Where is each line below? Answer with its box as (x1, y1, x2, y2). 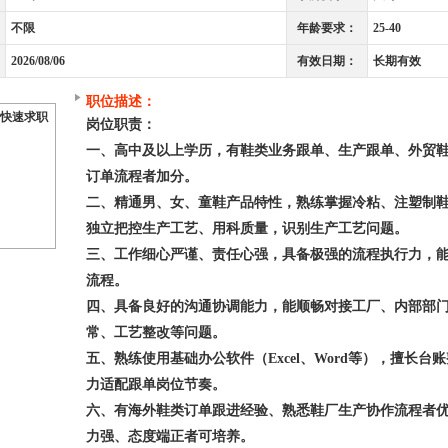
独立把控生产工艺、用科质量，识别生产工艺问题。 (86, 221, 408, 236)
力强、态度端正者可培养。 (86, 429, 254, 444)
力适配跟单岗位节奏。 (86, 377, 226, 392)
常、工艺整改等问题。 (86, 325, 226, 340)
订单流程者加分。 (86, 169, 198, 184)
